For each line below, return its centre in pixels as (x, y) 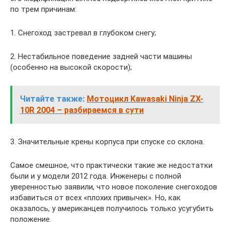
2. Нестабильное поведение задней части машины (101, 56)
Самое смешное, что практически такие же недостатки (111, 165)
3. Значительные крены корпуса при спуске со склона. (107, 142)
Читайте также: (52, 99)
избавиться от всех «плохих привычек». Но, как (95, 198)
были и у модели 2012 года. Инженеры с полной (96, 176)
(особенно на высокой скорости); (71, 67)
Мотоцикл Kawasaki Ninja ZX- (145, 99)
